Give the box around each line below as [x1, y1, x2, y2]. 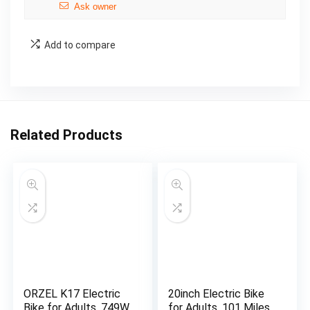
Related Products [10, 127, 122, 144]
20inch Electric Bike [168, 287, 265, 301]
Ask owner [74, 1, 116, 12]
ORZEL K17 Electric [24, 287, 121, 301]
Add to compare [44, 39, 116, 51]
